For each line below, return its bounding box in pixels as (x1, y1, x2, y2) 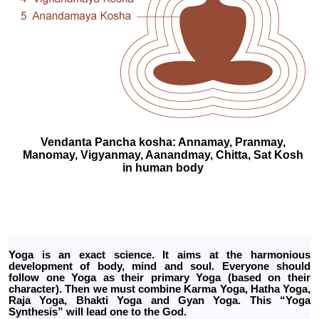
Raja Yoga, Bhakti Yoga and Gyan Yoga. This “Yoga (9, 295, 310, 306)
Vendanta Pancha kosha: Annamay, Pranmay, (41, 136, 286, 148)
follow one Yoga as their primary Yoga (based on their (9, 272, 310, 283)
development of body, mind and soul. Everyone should (9, 261, 310, 272)
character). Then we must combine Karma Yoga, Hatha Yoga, (9, 283, 310, 295)
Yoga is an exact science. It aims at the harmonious (9, 249, 310, 261)
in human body (122, 162, 204, 174)
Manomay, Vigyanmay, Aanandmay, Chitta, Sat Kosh (23, 149, 303, 161)
